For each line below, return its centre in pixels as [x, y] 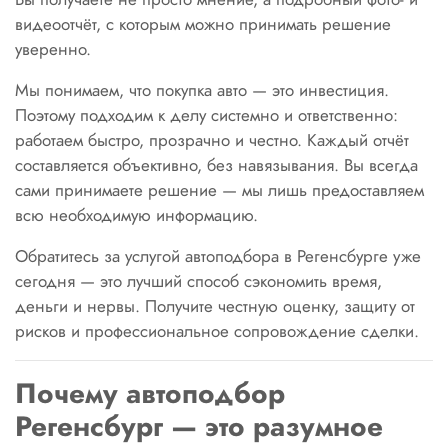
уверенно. [53, 49]
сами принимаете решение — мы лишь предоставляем [219, 190]
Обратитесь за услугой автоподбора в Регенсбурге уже [218, 256]
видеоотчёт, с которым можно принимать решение [203, 24]
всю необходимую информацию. [136, 215]
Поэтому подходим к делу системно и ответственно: [206, 115]
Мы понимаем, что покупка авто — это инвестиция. [202, 90]
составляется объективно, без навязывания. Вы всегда [216, 165]
